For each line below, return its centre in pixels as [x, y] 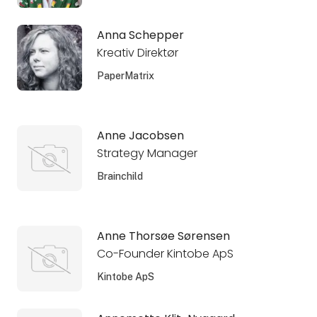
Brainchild [120, 176]
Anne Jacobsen [140, 135]
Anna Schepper [140, 35]
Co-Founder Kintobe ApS [165, 253]
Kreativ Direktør [137, 52]
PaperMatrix [125, 75]
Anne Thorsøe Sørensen [163, 236]
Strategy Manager [147, 153]
